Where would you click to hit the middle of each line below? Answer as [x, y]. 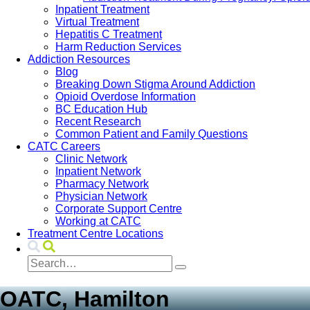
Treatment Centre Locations [95, 234]
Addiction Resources [79, 59]
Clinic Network [91, 159]
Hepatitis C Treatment [109, 34]
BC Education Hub [101, 109]
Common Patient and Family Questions [152, 134]
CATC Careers [64, 146]
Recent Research [98, 121]
